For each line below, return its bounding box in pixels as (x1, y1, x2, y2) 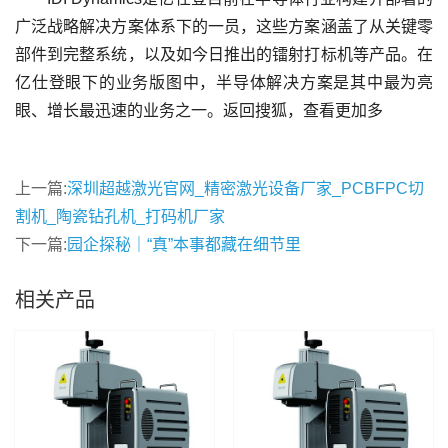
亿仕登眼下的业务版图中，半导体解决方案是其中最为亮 (15, 74, 433, 91)
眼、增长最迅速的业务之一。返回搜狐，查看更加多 (15, 102, 383, 119)
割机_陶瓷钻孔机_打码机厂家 (15, 208, 225, 225)
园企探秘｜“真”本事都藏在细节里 (67, 236, 301, 253)
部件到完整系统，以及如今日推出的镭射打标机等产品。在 (15, 46, 433, 63)
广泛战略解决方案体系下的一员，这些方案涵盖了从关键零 (15, 18, 433, 35)
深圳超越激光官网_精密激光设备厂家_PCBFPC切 (67, 180, 424, 197)
